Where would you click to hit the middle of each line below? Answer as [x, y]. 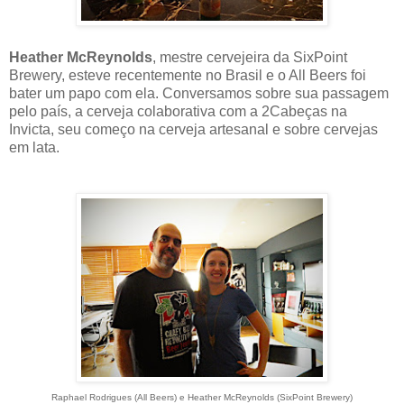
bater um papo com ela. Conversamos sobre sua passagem [199, 94]
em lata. [34, 148]
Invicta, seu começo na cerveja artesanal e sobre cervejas [193, 130]
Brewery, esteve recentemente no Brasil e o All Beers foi [188, 76]
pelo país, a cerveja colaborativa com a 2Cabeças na [178, 112]
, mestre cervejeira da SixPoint [250, 58]
